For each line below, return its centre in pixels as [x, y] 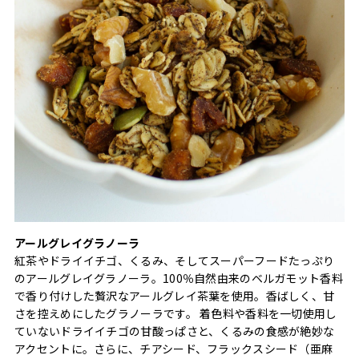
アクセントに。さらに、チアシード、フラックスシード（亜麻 [174, 348]
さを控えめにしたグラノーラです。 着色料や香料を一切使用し [176, 313]
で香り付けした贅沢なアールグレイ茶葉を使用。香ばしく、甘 [175, 295]
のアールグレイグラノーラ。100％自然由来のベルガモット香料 [179, 278]
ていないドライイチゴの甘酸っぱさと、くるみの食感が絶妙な [175, 331]
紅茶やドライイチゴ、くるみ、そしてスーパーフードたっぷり [175, 260]
